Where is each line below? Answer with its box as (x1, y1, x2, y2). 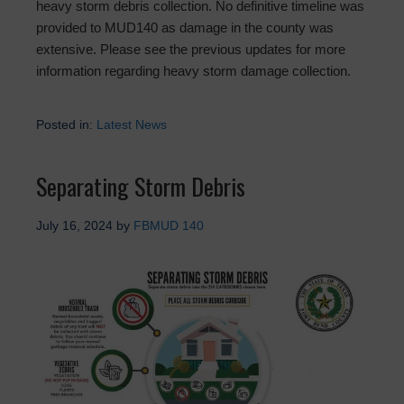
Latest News (96, 117, 167, 133)
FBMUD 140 (133, 218, 204, 234)
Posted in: (36, 117, 96, 133)
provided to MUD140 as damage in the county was (36, 20, 334, 36)
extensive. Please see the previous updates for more (36, 41, 345, 58)
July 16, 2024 (36, 218, 113, 234)
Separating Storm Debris (36, 169, 245, 205)
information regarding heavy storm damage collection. (36, 63, 351, 79)
